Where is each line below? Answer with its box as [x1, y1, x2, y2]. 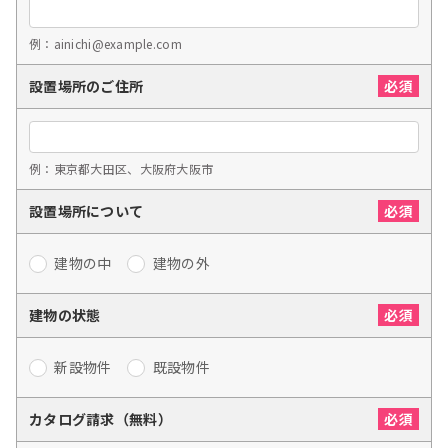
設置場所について [29, 200, 144, 221]
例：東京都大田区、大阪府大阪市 [29, 159, 214, 177]
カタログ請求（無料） [29, 408, 172, 429]
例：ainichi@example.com [29, 34, 182, 52]
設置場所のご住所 [29, 75, 144, 96]
